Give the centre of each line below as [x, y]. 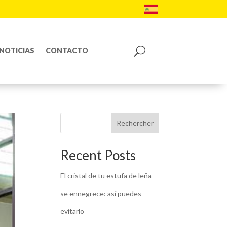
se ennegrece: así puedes [101, 193]
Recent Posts [98, 155]
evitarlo [72, 211]
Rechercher [135, 123]
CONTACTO [67, 50]
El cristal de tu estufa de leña [106, 175]
